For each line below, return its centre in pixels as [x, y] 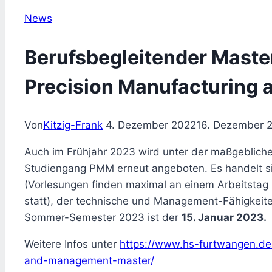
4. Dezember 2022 [151, 125]
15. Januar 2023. [224, 218]
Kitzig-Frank [73, 125]
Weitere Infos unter [72, 244]
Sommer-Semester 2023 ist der [103, 218]
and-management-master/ [89, 261]
